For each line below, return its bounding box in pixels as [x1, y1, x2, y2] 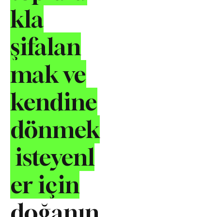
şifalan [10, 32, 81, 61]
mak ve [10, 60, 87, 88]
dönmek [10, 115, 100, 143]
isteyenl [10, 142, 95, 171]
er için [10, 170, 80, 199]
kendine [10, 87, 98, 116]
